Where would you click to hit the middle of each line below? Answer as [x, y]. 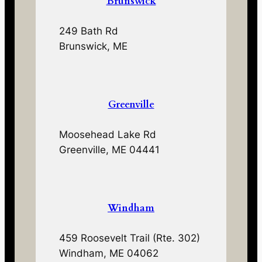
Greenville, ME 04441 [110, 150]
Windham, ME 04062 [109, 253]
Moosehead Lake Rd [108, 135]
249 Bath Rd [89, 31]
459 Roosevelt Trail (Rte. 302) [130, 238]
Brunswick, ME [94, 46]
